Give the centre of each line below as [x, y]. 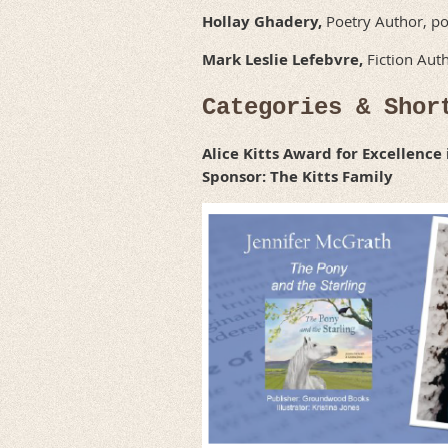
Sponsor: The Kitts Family [297, 177]
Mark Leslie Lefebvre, [282, 59]
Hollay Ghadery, [264, 21]
